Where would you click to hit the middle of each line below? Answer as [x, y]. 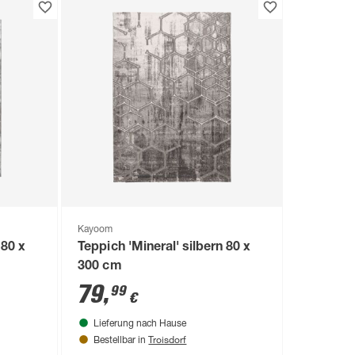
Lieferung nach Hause [140, 324]
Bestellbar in [121, 341]
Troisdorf [168, 340]
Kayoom [95, 230]
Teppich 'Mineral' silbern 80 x [164, 248]
